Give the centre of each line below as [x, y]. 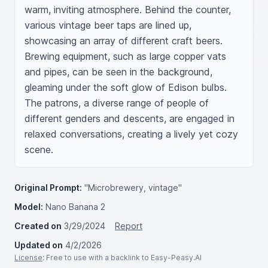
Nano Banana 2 [75, 207]
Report [129, 226]
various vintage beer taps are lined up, [108, 25]
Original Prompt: [48, 188]
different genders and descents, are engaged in [130, 118]
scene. [39, 150]
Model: [29, 207]
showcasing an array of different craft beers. [124, 41]
